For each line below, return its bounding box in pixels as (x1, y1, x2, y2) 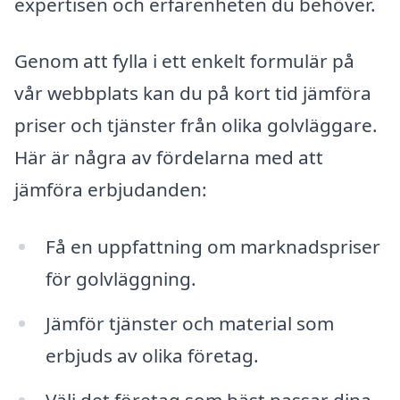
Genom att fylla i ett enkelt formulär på (14, 48, 354, 74)
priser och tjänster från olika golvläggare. (14, 112, 378, 138)
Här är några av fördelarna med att (14, 145, 323, 171)
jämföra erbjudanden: (14, 177, 207, 203)
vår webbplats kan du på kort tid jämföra (14, 80, 371, 106)
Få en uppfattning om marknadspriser (45, 233, 380, 259)
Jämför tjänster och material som (45, 310, 334, 336)
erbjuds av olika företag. (45, 342, 259, 368)
